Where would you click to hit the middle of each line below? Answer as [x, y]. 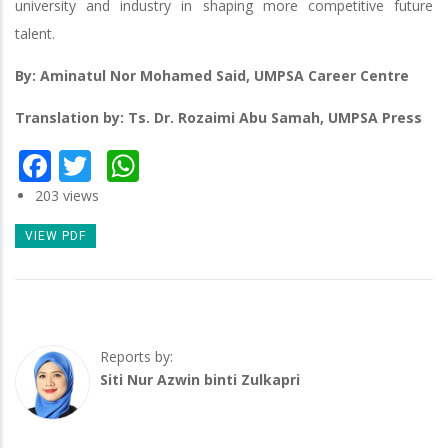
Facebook [121, 162]
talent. [35, 34]
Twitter [144, 162]
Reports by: [136, 357]
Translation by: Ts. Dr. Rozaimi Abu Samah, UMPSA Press [218, 118]
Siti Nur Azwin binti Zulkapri [200, 380]
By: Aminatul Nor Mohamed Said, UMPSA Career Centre [212, 76]
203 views [67, 195]
